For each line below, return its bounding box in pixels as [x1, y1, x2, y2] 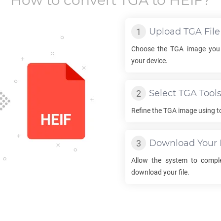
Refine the [131, 107, 163, 114]
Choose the [131, 45, 171, 53]
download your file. [131, 168, 189, 176]
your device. [131, 57, 168, 65]
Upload [149, 26, 184, 37]
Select [149, 88, 179, 99]
